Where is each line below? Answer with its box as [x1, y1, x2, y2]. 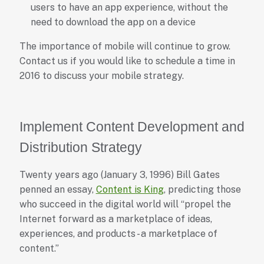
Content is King [95, 184, 164, 196]
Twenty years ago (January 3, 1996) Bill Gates [19, 169, 220, 181]
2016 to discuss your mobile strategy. [19, 70, 184, 82]
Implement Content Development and [19, 119, 245, 135]
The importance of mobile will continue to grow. [19, 41, 230, 52]
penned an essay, [19, 184, 96, 196]
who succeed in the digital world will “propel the [19, 199, 231, 210]
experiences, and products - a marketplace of [19, 228, 217, 240]
